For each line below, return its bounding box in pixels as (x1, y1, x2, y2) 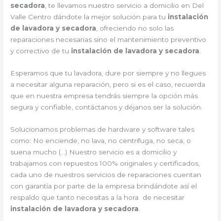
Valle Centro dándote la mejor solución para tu (10, 12, 168, 21)
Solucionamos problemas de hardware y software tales (10, 125, 195, 133)
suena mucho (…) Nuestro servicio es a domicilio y (10, 147, 177, 156)
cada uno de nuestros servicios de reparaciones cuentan (10, 170, 202, 179)
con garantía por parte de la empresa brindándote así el (10, 182, 197, 190)
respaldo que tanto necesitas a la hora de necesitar (10, 193, 185, 201)
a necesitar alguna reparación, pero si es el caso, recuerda (10, 80, 206, 88)
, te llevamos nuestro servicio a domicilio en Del (45, 1, 204, 9)
